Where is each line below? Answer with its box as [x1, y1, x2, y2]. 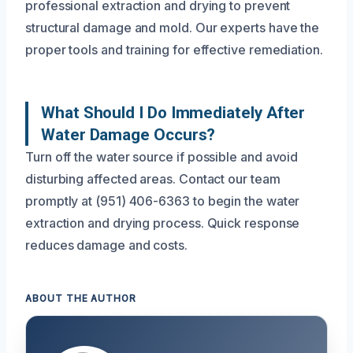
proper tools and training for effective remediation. [25, 41, 323, 58]
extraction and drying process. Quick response [25, 214, 300, 231]
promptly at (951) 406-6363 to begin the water [25, 192, 300, 209]
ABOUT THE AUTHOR [25, 292, 137, 304]
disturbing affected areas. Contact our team [25, 170, 281, 187]
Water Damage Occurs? [41, 124, 216, 144]
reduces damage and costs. [25, 236, 188, 253]
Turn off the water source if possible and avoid [25, 148, 299, 165]
